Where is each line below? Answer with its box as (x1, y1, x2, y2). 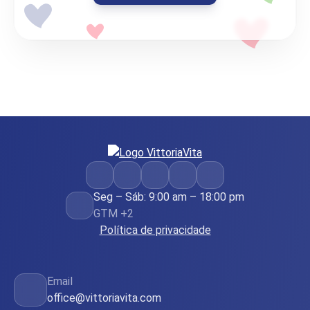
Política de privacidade (99, 223, 211, 237)
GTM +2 (93, 206, 134, 220)
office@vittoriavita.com (47, 291, 161, 304)
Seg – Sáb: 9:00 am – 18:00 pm (93, 190, 244, 203)
